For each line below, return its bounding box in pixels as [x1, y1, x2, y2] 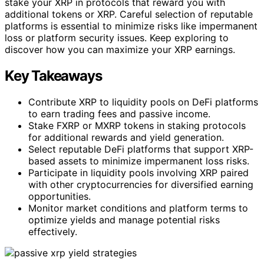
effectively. [28, 226, 77, 238]
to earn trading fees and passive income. [28, 108, 210, 120]
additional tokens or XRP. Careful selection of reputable [5, 8, 253, 21]
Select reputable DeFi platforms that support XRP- [28, 143, 253, 156]
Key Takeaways [5, 67, 102, 85]
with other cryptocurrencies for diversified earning [28, 179, 253, 191]
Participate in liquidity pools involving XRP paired [28, 167, 249, 179]
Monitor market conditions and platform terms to [28, 202, 248, 214]
